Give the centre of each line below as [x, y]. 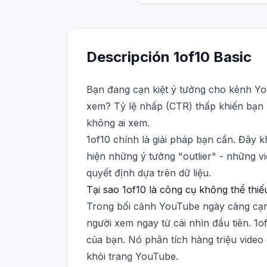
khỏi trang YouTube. [132, 256]
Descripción [128, 57]
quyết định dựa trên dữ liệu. [149, 173]
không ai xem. [118, 123]
